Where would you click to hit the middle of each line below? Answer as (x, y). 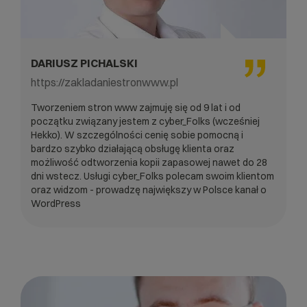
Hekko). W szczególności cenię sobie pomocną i (137, 135)
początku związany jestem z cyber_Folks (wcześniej (145, 121)
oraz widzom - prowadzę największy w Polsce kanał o (149, 189)
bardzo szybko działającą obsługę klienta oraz (133, 148)
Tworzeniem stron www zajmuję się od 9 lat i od (136, 107)
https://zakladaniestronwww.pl (105, 82)
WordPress (56, 203)
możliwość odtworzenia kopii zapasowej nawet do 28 (149, 162)
